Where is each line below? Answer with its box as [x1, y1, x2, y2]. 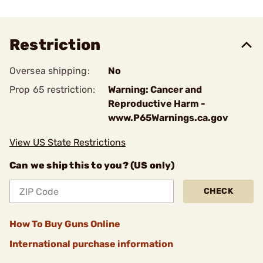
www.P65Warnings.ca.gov [108, 112, 228, 123]
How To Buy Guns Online [9, 218, 120, 230]
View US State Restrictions [9, 137, 126, 148]
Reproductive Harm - [108, 98, 205, 109]
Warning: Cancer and [108, 84, 202, 95]
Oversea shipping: [9, 65, 90, 76]
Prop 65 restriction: [9, 84, 95, 95]
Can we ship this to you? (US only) [9, 160, 174, 171]
